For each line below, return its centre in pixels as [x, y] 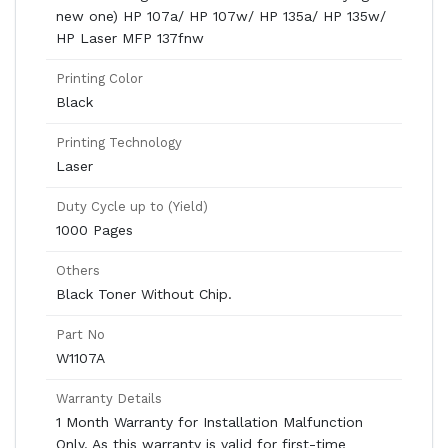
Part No [80, 334]
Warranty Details [109, 398]
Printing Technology [119, 142]
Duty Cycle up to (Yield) [132, 206]
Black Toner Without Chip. [144, 294]
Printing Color [99, 78]
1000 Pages [94, 230]
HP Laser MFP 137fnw [130, 38]
